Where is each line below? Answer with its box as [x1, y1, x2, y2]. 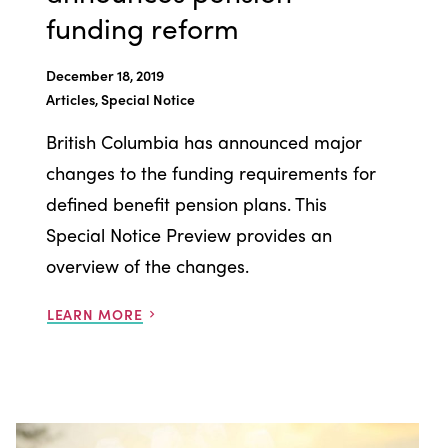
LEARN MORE [46, 303, 143, 324]
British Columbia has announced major [45, 128, 362, 154]
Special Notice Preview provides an [45, 221, 332, 247]
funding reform [45, 6, 239, 47]
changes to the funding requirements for [45, 159, 376, 185]
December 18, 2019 [45, 64, 164, 85]
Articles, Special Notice [45, 88, 195, 109]
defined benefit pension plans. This [45, 190, 327, 216]
